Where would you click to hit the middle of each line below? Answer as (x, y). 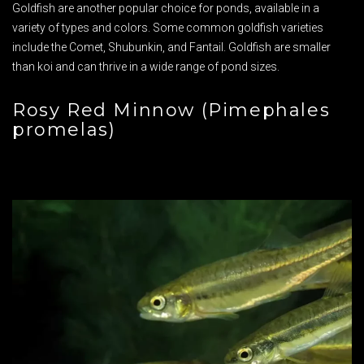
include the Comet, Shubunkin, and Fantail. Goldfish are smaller (171, 48)
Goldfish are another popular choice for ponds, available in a (166, 9)
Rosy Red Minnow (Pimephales (171, 110)
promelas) (64, 130)
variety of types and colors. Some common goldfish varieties (168, 28)
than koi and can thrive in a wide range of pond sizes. (146, 67)
